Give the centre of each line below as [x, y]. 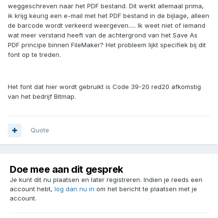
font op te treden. [34, 55]
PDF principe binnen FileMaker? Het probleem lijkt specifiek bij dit [107, 45]
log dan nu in [74, 189]
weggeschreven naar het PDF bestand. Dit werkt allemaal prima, [106, 6]
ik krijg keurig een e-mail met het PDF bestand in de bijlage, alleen [109, 16]
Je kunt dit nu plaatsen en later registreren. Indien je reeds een [106, 180]
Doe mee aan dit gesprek [66, 170]
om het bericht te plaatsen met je [146, 189]
